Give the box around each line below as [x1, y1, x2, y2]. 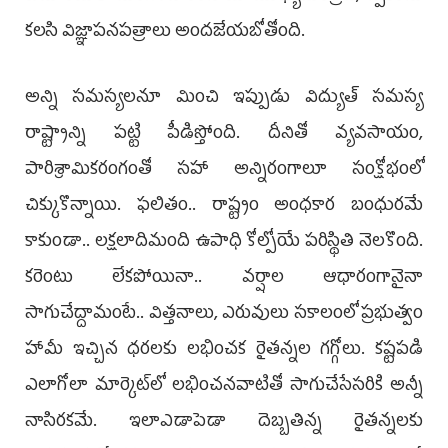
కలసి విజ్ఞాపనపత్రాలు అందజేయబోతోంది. [25, 15, 305, 50]
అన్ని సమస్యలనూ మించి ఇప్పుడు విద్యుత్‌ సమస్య [25, 81, 423, 116]
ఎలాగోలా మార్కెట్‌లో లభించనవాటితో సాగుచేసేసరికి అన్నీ [25, 369, 423, 404]
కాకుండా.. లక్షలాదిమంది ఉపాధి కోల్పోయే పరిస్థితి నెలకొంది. [25, 225, 423, 260]
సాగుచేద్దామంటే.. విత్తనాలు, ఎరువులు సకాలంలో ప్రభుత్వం [25, 297, 423, 332]
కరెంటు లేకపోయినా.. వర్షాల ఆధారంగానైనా [25, 261, 423, 296]
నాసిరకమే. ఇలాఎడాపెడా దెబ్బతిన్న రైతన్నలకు [25, 405, 423, 440]
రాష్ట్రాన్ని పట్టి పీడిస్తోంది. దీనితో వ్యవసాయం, [25, 117, 423, 152]
